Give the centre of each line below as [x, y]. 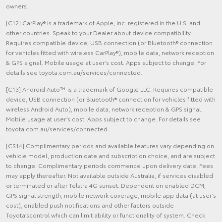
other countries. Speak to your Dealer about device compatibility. [99, 33]
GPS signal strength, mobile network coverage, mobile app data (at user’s [111, 195]
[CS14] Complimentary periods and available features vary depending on [110, 146]
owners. [17, 6]
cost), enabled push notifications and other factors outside [90, 205]
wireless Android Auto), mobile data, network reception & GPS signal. [104, 109]
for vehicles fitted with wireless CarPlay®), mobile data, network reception [110, 53]
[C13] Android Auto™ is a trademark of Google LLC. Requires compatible [110, 89]
